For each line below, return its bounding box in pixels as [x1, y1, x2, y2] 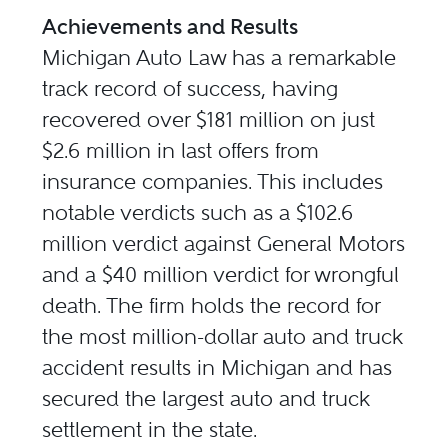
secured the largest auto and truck [42, 385, 371, 411]
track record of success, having [42, 75, 339, 101]
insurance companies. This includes [42, 168, 384, 194]
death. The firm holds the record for [42, 292, 381, 318]
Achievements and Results [42, 13, 299, 39]
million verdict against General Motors [42, 230, 406, 256]
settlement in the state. [42, 416, 258, 442]
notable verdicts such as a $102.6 [42, 199, 354, 225]
